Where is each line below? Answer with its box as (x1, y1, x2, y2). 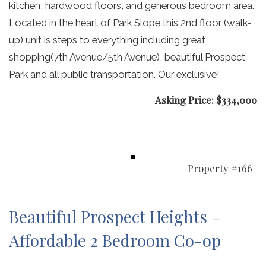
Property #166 (187, 161, 252, 175)
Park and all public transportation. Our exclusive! (9, 68, 220, 80)
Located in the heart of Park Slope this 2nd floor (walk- (9, 17, 251, 28)
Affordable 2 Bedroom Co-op (9, 229, 221, 252)
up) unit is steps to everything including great (9, 34, 205, 46)
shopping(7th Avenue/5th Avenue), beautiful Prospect (9, 51, 245, 63)
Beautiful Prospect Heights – (9, 205, 221, 228)
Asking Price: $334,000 (155, 93, 257, 106)
